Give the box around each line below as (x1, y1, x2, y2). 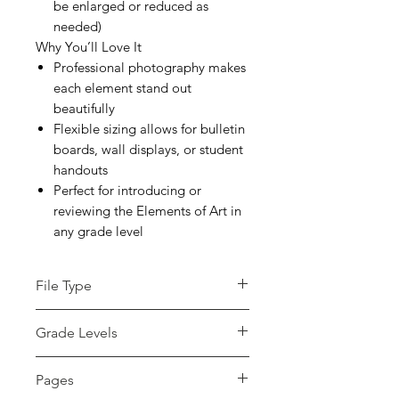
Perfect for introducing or (53, 182, 201, 199)
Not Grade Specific (36, 358, 157, 375)
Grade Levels (36, 324, 118, 341)
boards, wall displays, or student (53, 141, 243, 158)
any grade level (53, 223, 143, 240)
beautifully (53, 100, 115, 117)
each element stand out (53, 79, 191, 96)
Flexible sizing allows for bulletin (53, 120, 245, 137)
